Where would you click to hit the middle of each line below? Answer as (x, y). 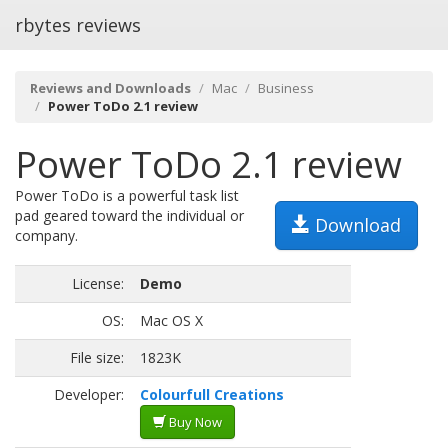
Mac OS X (171, 320)
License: (98, 283)
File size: (97, 357)
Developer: (89, 394)
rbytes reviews (78, 25)
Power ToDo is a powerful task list (127, 195)
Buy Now (194, 422)
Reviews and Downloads (110, 88)
